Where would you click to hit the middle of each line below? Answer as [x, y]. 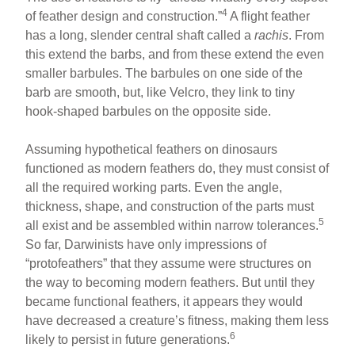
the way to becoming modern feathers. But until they [170, 282]
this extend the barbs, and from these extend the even [175, 54]
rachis [272, 35]
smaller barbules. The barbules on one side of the [164, 73]
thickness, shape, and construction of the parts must [170, 206]
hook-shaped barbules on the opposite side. [149, 111]
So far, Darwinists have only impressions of [146, 244]
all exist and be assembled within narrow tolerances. [172, 225]
